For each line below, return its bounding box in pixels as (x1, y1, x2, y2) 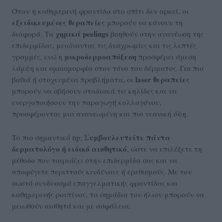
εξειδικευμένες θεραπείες (12, 17, 105, 28)
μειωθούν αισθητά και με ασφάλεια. (12, 201, 131, 211)
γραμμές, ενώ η (12, 52, 64, 62)
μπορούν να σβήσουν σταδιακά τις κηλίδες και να (12, 86, 177, 96)
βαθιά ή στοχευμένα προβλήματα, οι (12, 74, 135, 85)
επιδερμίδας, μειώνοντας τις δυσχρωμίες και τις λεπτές (12, 40, 196, 51)
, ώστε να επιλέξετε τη (127, 144, 202, 154)
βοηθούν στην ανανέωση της (109, 29, 204, 39)
